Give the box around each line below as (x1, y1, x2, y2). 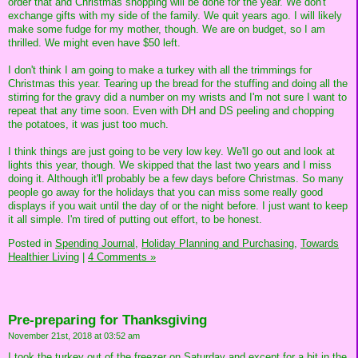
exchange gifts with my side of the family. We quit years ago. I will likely (8, 9, 342, 22)
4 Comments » (88, 250, 156, 263)
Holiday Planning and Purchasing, (141, 237, 297, 249)
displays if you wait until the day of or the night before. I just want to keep (8, 199, 348, 212)
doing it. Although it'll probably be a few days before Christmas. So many (8, 172, 344, 185)
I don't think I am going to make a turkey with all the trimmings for (8, 63, 312, 76)
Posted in (8, 237, 55, 249)
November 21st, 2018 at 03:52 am (8, 330, 140, 340)
